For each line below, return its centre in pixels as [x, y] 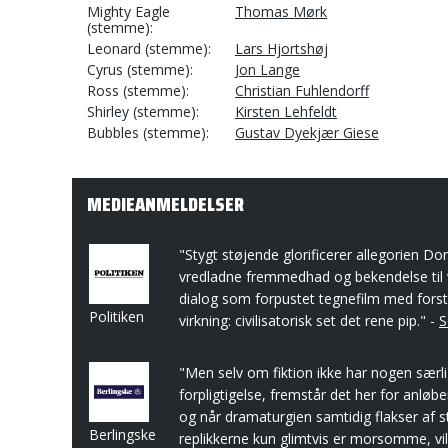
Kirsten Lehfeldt [286, 111]
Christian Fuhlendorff [302, 90]
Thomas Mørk [281, 11]
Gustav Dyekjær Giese [307, 132]
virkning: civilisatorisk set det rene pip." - [309, 320]
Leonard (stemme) [147, 48]
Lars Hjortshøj [281, 48]
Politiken [116, 316]
